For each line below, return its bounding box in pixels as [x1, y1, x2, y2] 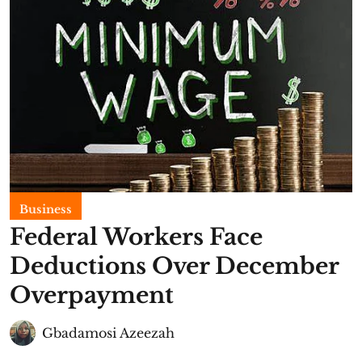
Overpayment [10, 281, 174, 309]
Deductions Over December [10, 252, 339, 280]
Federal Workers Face [10, 223, 263, 251]
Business [19, 202, 72, 217]
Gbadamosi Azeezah [42, 325, 175, 341]
